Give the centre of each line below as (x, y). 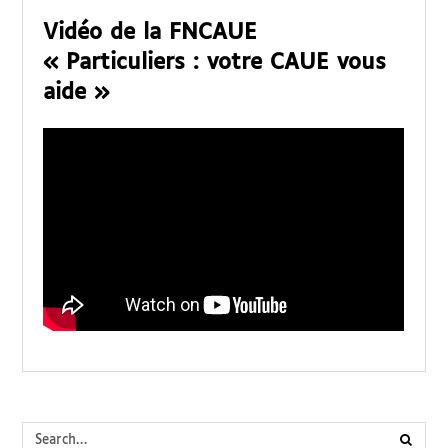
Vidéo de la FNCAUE (150, 32)
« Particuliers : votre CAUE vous (215, 62)
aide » (76, 92)
